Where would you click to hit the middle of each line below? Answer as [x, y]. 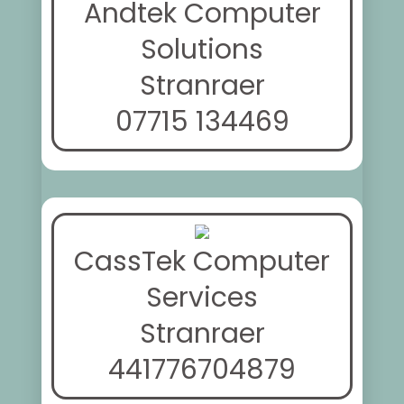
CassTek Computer [202, 262]
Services [202, 298]
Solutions [202, 50]
